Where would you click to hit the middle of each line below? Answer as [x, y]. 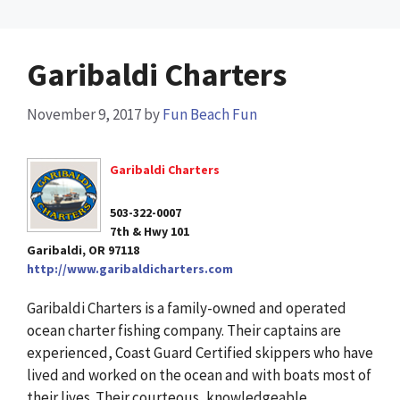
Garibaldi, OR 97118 [83, 250]
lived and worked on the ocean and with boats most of [199, 375]
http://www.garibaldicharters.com [130, 268]
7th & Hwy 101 [150, 231]
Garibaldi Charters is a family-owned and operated [187, 308]
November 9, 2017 [84, 115]
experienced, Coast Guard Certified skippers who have [200, 352]
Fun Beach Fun [210, 115]
